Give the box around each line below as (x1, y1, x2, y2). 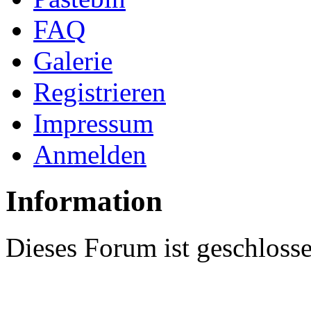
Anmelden (33, 139, 146, 169)
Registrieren (33, 76, 166, 107)
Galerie (33, 45, 112, 76)
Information (6, 184, 162, 217)
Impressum (33, 108, 153, 138)
